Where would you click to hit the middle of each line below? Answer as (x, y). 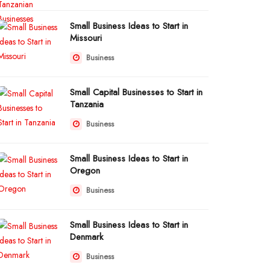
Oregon (85, 171)
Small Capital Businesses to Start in (136, 92)
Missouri (86, 38)
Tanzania (87, 104)
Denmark (86, 237)
